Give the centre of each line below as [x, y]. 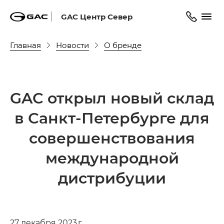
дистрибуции [112, 177]
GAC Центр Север [97, 16]
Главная [25, 45]
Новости [72, 45]
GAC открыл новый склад [112, 97]
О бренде [123, 45]
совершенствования [112, 137]
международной [112, 157]
